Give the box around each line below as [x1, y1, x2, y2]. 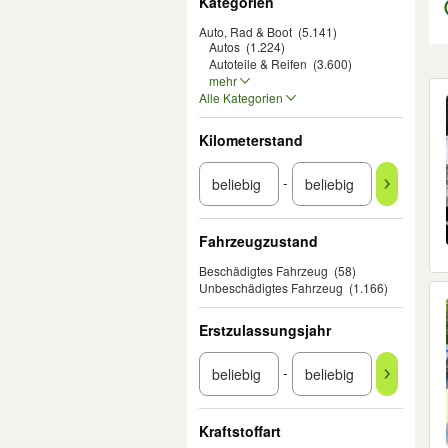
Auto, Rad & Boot [199, 23, 292, 40]
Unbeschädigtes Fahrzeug [199, 279, 343, 296]
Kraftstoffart [199, 421, 281, 441]
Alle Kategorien [199, 89, 283, 106]
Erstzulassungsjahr [199, 320, 331, 340]
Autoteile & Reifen [209, 55, 307, 72]
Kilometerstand [199, 130, 303, 150]
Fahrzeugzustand [199, 231, 318, 251]
